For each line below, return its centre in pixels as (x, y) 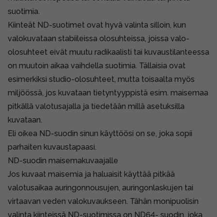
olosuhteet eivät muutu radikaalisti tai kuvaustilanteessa (108, 52)
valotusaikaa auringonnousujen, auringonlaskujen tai (101, 187)
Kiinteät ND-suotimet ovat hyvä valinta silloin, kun (97, 25)
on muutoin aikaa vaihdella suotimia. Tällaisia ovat (97, 65)
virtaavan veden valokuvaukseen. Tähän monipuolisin (103, 201)
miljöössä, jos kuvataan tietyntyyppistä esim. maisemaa (108, 93)
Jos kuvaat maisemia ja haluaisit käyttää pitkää (91, 174)
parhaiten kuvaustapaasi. (52, 147)
